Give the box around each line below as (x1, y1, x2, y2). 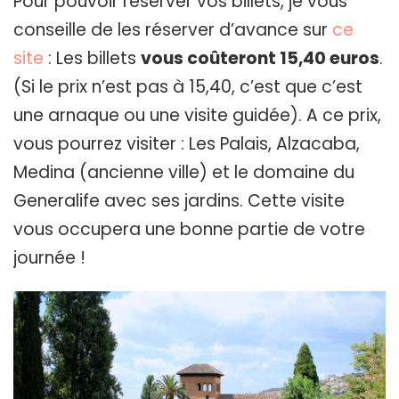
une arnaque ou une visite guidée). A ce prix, (13, 103, 381, 128)
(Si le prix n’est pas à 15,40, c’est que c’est (13, 75, 362, 100)
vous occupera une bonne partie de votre (13, 217, 365, 242)
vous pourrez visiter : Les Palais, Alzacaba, (13, 132, 360, 157)
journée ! (13, 246, 85, 271)
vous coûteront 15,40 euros (141, 46, 379, 71)
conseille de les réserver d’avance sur (13, 18, 332, 43)
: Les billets (44, 46, 141, 71)
